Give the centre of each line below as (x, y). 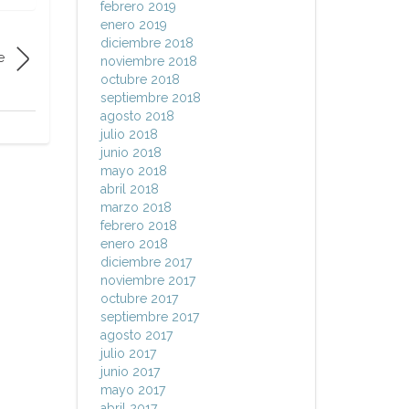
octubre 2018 (140, 79)
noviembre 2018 (148, 61)
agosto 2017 (136, 335)
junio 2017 (130, 372)
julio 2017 (128, 353)
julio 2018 (129, 134)
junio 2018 (131, 152)
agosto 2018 (137, 116)
